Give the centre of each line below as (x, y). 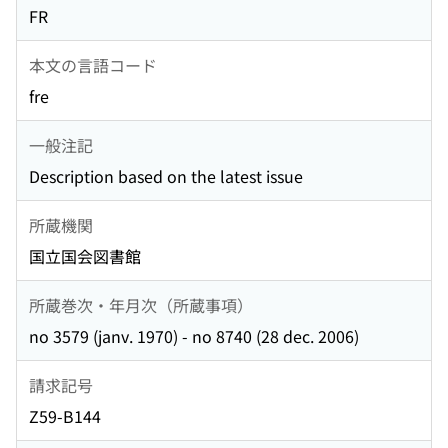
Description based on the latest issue (166, 176)
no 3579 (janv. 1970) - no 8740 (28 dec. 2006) (194, 336)
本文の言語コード (93, 64)
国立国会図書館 (85, 256)
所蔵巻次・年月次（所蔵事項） (141, 304)
